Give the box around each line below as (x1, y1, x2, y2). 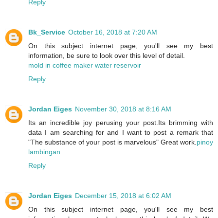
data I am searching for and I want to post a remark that (28, 128, 213, 136)
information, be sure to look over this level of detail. (28, 52, 185, 59)
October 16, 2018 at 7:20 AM (68, 28, 157, 36)
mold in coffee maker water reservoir (28, 61, 141, 69)
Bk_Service (28, 28, 65, 36)
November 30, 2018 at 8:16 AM (75, 105, 171, 113)
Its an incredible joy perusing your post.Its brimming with (28, 118, 213, 127)
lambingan (28, 147, 60, 156)
